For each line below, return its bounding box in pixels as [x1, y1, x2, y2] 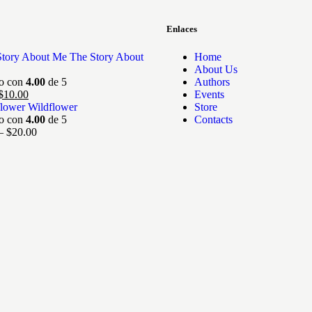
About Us [194, 63, 237, 75]
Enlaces [166, 24, 197, 35]
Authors [194, 75, 230, 88]
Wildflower [28, 100, 77, 113]
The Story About [70, 50, 143, 63]
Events [194, 88, 224, 100]
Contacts [194, 113, 233, 125]
